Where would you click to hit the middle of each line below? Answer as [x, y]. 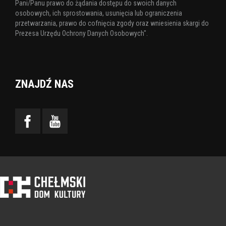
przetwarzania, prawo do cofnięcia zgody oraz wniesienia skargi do [112, 23]
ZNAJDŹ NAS [44, 84]
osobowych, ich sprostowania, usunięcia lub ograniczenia [99, 13]
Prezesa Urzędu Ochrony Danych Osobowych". [81, 34]
